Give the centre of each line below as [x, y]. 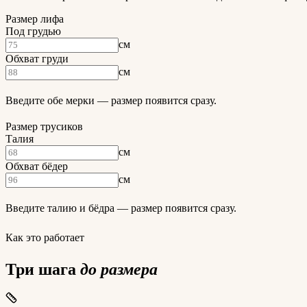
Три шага [41, 269]
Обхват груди [37, 58]
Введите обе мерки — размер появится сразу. [111, 100]
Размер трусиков [44, 126]
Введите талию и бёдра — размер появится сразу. [121, 208]
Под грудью [33, 31]
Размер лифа [35, 19]
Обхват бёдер [37, 166]
